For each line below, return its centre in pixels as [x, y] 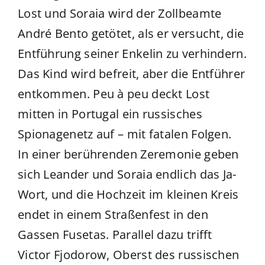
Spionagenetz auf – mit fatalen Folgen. [125, 134]
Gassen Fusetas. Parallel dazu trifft [115, 235]
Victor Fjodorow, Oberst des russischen [128, 255]
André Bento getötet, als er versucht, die [131, 34]
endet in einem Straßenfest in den [113, 215]
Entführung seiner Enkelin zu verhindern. [132, 54]
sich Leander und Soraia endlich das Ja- [127, 174]
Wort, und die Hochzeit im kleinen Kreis [128, 195]
